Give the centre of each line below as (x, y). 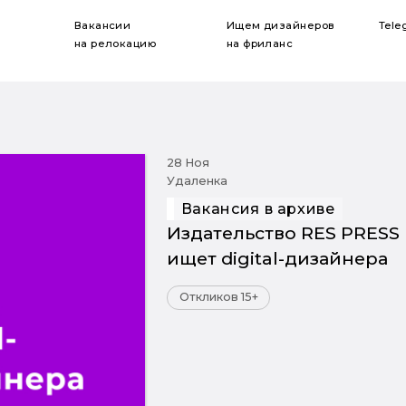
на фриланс (260, 43)
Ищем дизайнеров (280, 25)
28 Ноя (188, 163)
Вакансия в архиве (258, 209)
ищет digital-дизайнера (277, 258)
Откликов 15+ (218, 297)
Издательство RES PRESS (283, 233)
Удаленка (197, 181)
